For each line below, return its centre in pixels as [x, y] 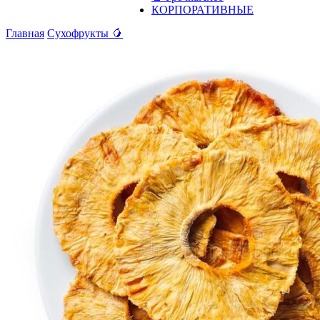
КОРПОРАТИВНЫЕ [202, 10]
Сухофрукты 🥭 [85, 33]
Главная [25, 33]
